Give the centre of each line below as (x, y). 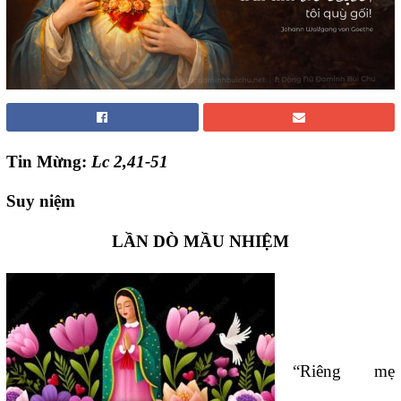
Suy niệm (41, 201)
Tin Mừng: (49, 161)
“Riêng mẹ (344, 371)
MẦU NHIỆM (236, 241)
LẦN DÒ (148, 241)
